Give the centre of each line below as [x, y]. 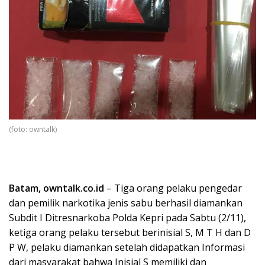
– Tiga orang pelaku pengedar [174, 188]
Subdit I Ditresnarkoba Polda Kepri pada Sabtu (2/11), [127, 218]
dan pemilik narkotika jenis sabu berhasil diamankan [126, 203]
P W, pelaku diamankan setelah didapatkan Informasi [127, 248]
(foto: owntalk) [33, 130]
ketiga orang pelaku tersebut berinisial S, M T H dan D [130, 233]
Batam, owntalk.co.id [58, 188]
